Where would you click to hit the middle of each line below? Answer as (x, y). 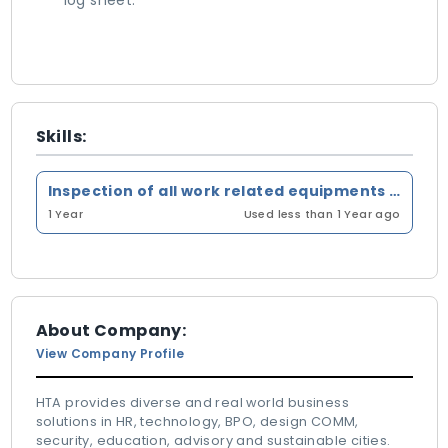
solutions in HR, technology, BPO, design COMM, (197, 421)
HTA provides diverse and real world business (192, 402)
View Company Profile (110, 353)
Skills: (61, 136)
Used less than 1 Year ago (322, 214)
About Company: (111, 330)
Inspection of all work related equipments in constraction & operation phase (395, 191)
